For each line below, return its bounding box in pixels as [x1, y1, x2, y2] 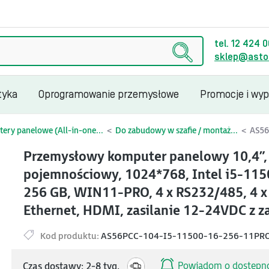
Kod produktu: [38, 231, 101, 242]
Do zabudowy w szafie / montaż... [115, 125, 238, 136]
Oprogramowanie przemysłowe [38, 88, 179, 101]
